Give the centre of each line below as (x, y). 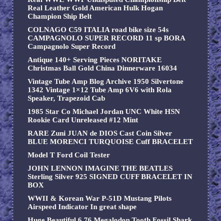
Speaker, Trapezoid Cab (66, 98)
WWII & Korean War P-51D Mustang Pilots (100, 199)
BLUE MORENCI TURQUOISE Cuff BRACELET (110, 142)
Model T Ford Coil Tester (69, 155)
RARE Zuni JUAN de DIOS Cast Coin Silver (100, 133)
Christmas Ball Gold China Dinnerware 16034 (102, 68)
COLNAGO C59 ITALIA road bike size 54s (98, 30)
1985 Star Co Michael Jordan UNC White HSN (104, 112)
